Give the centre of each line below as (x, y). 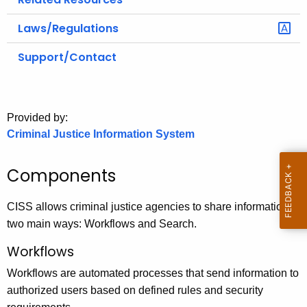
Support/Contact (67, 58)
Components (61, 176)
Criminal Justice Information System (101, 134)
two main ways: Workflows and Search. (102, 224)
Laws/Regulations (68, 29)
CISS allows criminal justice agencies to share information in (153, 207)
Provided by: (37, 118)
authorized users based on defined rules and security (135, 290)
